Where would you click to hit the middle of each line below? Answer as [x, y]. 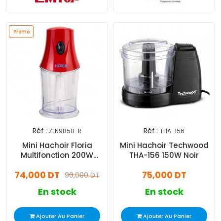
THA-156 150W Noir [164, 155]
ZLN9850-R [65, 131]
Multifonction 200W [57, 155]
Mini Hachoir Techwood [164, 146]
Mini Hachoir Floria [57, 146]
